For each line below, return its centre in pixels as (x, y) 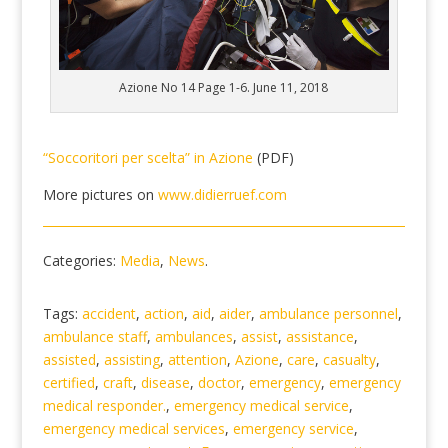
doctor (219, 383)
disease (165, 383)
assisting (131, 360)
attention (197, 360)
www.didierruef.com (222, 195)
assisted (69, 360)
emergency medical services (133, 429)
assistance (319, 337)
